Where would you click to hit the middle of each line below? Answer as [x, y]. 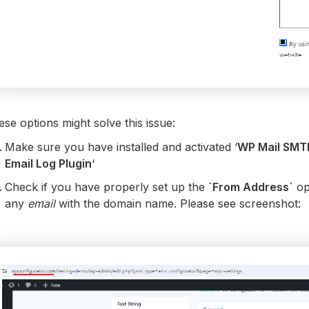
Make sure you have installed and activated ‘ [121, 147]
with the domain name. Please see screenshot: [178, 204]
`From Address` [250, 187]
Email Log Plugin [48, 164]
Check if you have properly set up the [106, 187]
